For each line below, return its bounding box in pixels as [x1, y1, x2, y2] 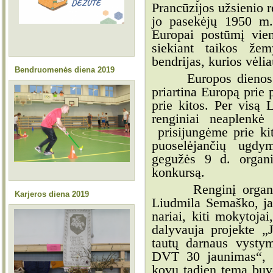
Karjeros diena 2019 [15, 190, 89, 199]
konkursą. [152, 165, 205, 180]
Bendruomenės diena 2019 [15, 65, 115, 74]
